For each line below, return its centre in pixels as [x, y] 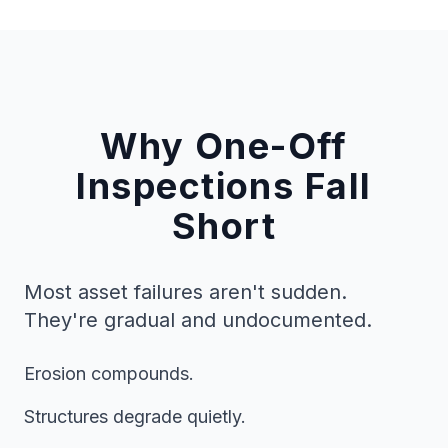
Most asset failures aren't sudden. [185, 291]
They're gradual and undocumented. [198, 319]
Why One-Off [224, 145]
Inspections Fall [224, 185]
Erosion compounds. [109, 373]
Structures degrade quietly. [135, 416]
